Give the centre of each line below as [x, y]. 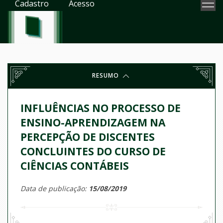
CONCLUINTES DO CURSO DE [93, 151]
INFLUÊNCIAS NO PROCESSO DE [101, 108]
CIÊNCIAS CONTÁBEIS [75, 166]
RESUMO [107, 76]
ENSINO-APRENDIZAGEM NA [93, 122]
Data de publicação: [55, 188]
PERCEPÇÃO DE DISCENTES [88, 137]
